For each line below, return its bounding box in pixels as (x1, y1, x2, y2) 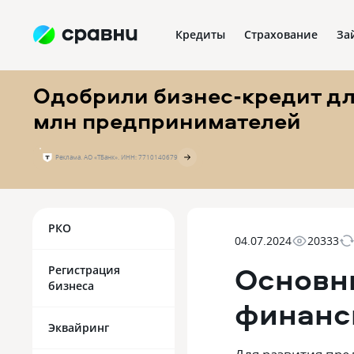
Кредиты (175, 27, 225, 42)
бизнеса (48, 278, 94, 293)
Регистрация (48, 262, 120, 277)
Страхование (244, 27, 318, 42)
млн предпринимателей (33, 105, 301, 136)
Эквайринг (48, 320, 109, 335)
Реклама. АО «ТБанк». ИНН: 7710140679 (55, 153, 178, 161)
